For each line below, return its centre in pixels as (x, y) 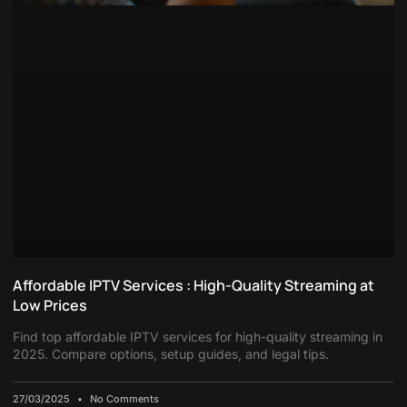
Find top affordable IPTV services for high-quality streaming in (198, 337)
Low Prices (50, 306)
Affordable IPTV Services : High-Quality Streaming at (194, 286)
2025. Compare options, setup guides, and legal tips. (171, 354)
